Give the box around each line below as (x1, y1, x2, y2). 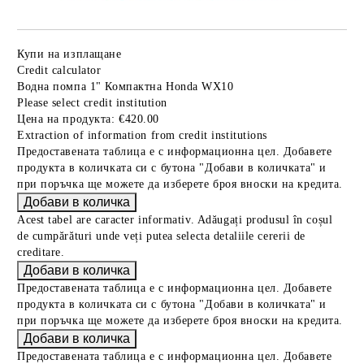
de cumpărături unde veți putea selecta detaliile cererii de (17, 230, 306, 242)
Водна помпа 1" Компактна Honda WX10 (17, 80, 234, 93)
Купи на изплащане (17, 48, 122, 60)
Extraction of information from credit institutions (17, 129, 267, 141)
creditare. (17, 246, 65, 258)
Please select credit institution (17, 97, 167, 109)
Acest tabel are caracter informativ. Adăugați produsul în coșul (17, 214, 333, 226)
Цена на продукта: (17, 113, 115, 125)
